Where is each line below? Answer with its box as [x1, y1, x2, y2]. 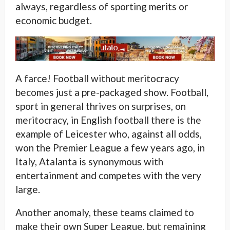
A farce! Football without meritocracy [15, 72, 179, 84]
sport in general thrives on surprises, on [15, 100, 186, 112]
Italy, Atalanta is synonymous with [15, 155, 163, 167]
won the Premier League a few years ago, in [15, 141, 205, 154]
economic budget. [15, 14, 92, 26]
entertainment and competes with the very [15, 169, 201, 181]
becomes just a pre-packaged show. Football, [15, 86, 208, 98]
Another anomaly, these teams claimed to [15, 206, 194, 218]
